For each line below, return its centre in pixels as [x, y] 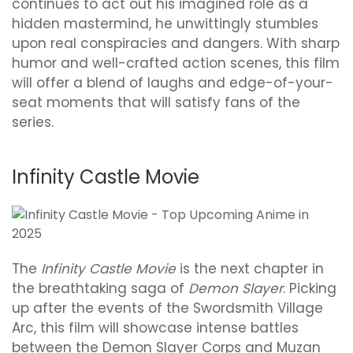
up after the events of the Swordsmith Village [167, 308]
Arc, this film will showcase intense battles [155, 327]
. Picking [310, 288]
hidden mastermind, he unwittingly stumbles [165, 23]
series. [33, 122]
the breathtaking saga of [100, 288]
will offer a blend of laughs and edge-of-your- [173, 82]
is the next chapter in [250, 268]
